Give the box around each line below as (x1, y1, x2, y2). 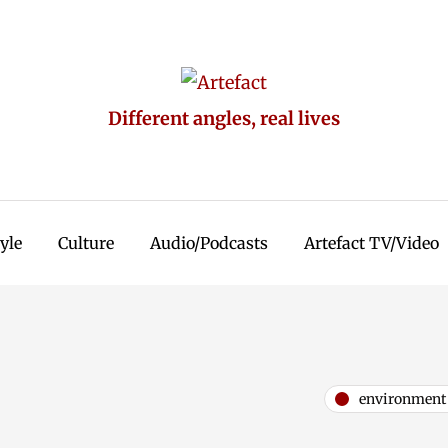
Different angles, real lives (108, 107, 340, 131)
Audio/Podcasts (150, 233, 268, 253)
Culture (58, 233, 114, 253)
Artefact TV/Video (304, 233, 439, 253)
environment (359, 389, 446, 408)
